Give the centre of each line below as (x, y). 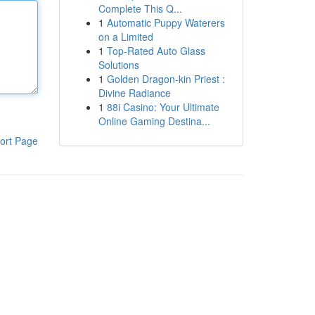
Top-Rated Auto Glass (156, 51)
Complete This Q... (140, 8)
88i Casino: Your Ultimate (163, 107)
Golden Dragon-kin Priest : (166, 79)
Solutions (118, 65)
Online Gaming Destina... (154, 121)
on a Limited (126, 37)
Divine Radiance (134, 93)
